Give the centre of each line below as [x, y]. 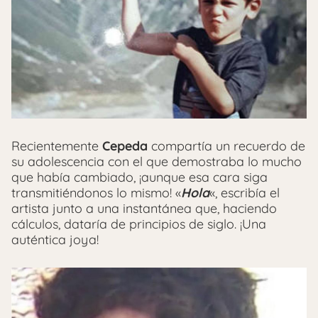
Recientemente [57, 146]
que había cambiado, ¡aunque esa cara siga [139, 177]
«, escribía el [245, 193]
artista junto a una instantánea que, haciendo [144, 208]
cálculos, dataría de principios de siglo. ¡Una [139, 224]
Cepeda [125, 146]
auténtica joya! [55, 240]
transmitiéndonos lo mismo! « [96, 193]
